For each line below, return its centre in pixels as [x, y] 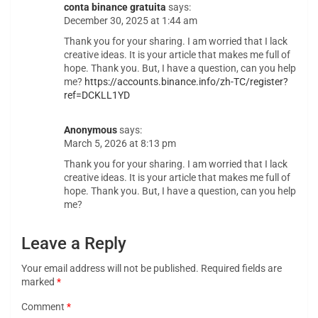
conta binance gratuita [115, 7]
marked [39, 282]
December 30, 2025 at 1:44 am [131, 21]
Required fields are [241, 269]
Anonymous [91, 130]
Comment [44, 307]
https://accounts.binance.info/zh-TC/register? [186, 82]
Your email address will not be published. [110, 269]
